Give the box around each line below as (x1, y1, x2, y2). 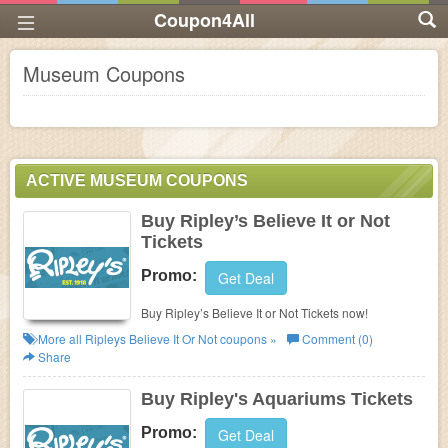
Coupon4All (153, 7, 255, 33)
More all (35, 330, 85, 347)
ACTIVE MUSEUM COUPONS (26, 172, 248, 189)
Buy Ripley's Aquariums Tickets (141, 389, 413, 409)
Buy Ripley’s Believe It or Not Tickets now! (141, 304, 368, 321)
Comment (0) (299, 330, 373, 347)
